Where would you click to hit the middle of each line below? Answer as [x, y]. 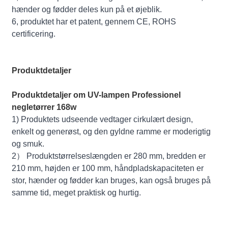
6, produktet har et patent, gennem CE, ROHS [94, 21]
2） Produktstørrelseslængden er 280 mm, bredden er [109, 156]
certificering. [34, 34]
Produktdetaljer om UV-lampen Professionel [96, 95]
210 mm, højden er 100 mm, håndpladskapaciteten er [108, 168]
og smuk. [28, 144]
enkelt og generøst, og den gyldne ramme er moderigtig [111, 131]
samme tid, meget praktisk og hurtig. [77, 192]
